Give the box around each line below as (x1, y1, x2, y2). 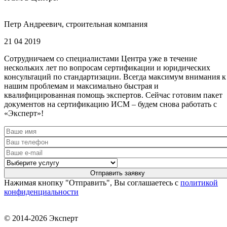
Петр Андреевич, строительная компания (4, 19, 147, 28)
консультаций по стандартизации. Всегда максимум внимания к (4, 72, 226, 81)
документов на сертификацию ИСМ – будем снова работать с (4, 99, 217, 108)
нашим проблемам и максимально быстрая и (4, 81, 159, 90)
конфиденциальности (4, 187, 79, 196)
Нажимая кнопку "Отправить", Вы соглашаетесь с (4, 178, 180, 187)
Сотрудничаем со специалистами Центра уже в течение (4, 54, 197, 63)
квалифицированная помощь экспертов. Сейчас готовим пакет (4, 90, 222, 99)
